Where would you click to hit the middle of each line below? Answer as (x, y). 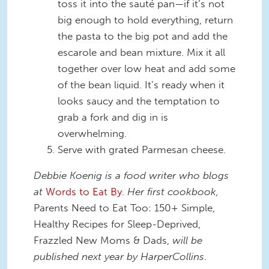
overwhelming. (92, 133)
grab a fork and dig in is (113, 117)
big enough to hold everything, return (145, 20)
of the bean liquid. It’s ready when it (141, 84)
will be (187, 240)
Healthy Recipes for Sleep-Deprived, (117, 224)
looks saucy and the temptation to (139, 101)
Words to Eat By (84, 192)
